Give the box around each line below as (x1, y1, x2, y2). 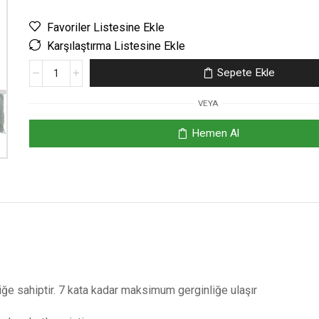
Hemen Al (192, 127, 240, 140)
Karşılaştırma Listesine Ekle (46, 39, 185, 53)
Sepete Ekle (217, 66, 276, 79)
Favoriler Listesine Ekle (46, 21, 164, 34)
